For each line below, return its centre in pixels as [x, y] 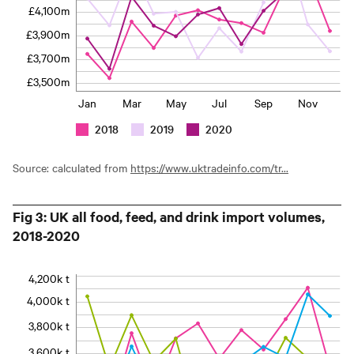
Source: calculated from [72, 167]
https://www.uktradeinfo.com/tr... [209, 167]
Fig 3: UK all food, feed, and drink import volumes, [169, 216]
